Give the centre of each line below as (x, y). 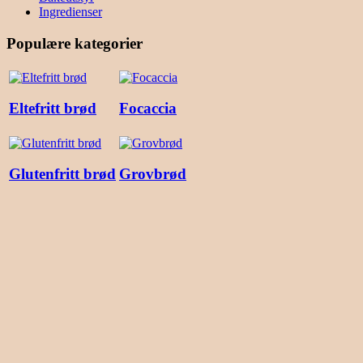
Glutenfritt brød (62, 174)
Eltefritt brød (53, 109)
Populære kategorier (75, 43)
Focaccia (148, 109)
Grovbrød (153, 174)
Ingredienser (70, 12)
